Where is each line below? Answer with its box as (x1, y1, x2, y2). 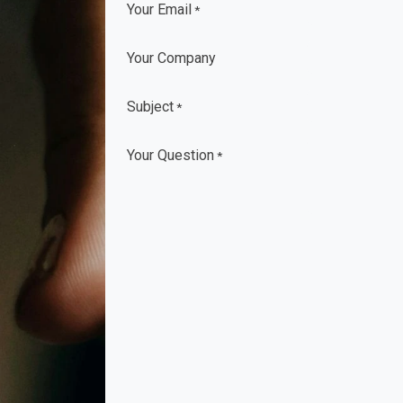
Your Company (127, 49, 216, 67)
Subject (127, 98, 174, 115)
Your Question (127, 147, 214, 164)
